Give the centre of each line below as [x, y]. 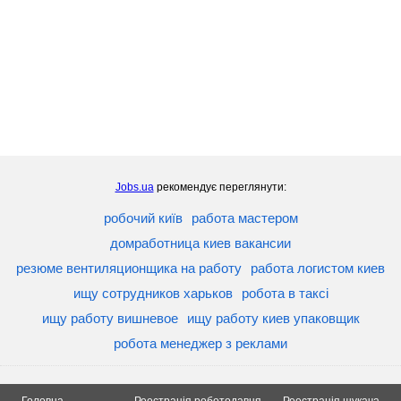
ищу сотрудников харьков [153, 294]
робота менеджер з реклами [200, 344]
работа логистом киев [318, 269]
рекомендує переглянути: [220, 188]
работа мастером [244, 218]
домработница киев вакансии [200, 243]
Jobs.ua [134, 188]
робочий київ [143, 218]
